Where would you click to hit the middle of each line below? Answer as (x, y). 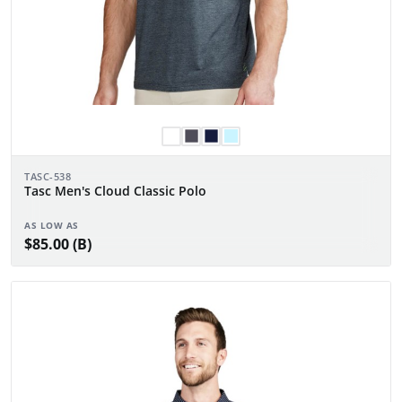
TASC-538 (48, 176)
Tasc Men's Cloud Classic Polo (115, 190)
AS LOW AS (52, 225)
